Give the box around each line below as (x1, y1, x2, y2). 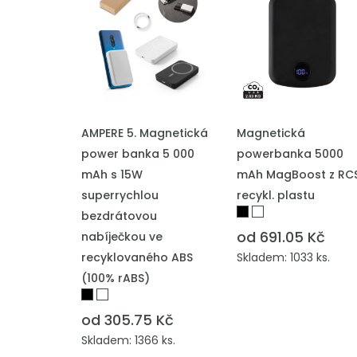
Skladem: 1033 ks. (237, 249, 330, 265)
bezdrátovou (81, 208, 157, 224)
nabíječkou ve (81, 229, 163, 245)
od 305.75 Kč (81, 310, 174, 330)
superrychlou (81, 187, 159, 203)
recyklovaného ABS (81, 249, 193, 265)
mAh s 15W (81, 167, 143, 182)
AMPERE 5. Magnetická (81, 125, 208, 141)
